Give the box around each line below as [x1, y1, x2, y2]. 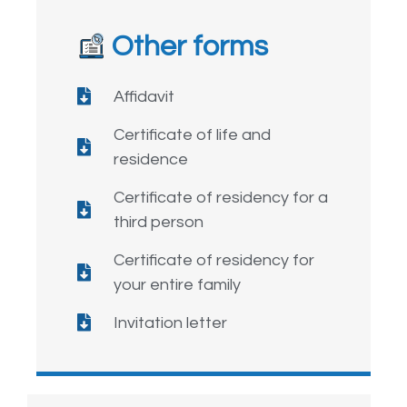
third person [114, 213, 203, 231]
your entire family [114, 275, 241, 293]
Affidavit [114, 87, 174, 105]
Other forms [112, 31, 269, 62]
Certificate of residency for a [114, 188, 328, 206]
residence [114, 150, 188, 168]
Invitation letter [114, 313, 227, 332]
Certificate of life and [114, 125, 271, 144]
